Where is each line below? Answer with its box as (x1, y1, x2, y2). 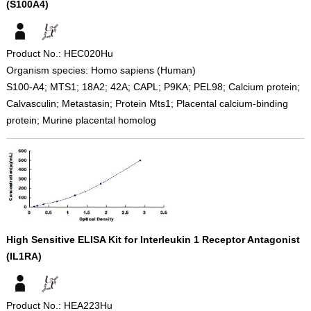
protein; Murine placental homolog (6, 114, 156, 126)
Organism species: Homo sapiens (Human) (6, 64, 196, 76)
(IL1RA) (6, 250, 42, 262)
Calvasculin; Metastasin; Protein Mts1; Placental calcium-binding (6, 97, 288, 109)
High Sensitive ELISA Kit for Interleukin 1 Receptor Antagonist (6, 233, 300, 245)
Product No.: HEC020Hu (6, 47, 113, 59)
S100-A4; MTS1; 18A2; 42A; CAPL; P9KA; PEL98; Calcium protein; (6, 81, 300, 92)
